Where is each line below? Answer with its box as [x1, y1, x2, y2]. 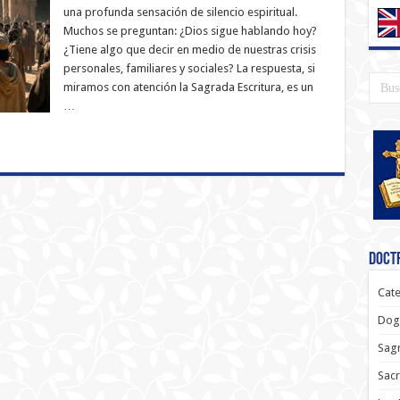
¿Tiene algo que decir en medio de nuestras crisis [62, 43, 316, 56]
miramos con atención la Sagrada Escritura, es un [62, 80, 313, 94]
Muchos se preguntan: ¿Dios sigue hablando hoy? [62, 24, 317, 37]
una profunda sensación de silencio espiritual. [62, 5, 297, 19]
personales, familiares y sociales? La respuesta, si [62, 62, 315, 75]
